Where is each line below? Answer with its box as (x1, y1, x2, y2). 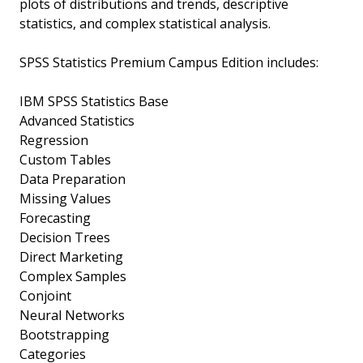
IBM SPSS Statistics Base (19, 92, 169, 110)
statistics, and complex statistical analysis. (19, 15, 271, 32)
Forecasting (19, 209, 91, 227)
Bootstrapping (19, 326, 109, 344)
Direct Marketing (19, 248, 123, 266)
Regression (19, 131, 88, 149)
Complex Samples (19, 267, 126, 285)
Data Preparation (19, 170, 126, 188)
